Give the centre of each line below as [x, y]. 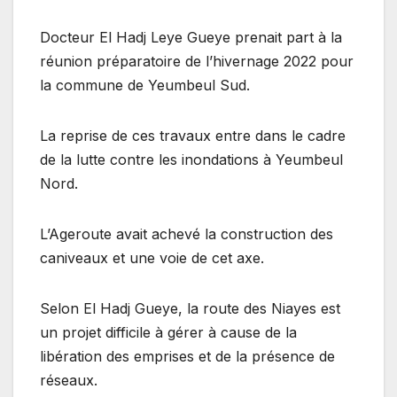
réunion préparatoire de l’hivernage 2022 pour [197, 62]
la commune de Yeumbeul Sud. [145, 86]
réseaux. [69, 381]
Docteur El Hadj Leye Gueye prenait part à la [191, 38]
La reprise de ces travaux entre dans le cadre [193, 136]
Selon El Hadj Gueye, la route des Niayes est [190, 309]
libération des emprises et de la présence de [187, 357]
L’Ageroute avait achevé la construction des [187, 234]
